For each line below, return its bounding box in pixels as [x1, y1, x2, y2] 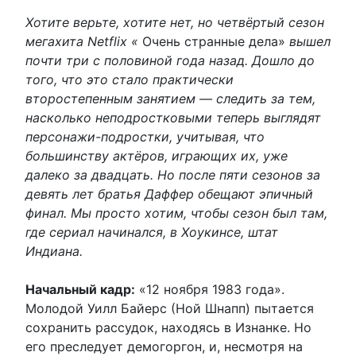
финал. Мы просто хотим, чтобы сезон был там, [25, 204, 327, 221]
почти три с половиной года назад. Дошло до [25, 52, 315, 68]
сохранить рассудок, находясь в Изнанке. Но [25, 319, 311, 335]
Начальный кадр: [25, 281, 135, 297]
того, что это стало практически [25, 71, 234, 87]
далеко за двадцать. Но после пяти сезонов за [25, 166, 320, 183]
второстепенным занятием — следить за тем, [25, 90, 315, 106]
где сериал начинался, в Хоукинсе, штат [25, 223, 278, 240]
